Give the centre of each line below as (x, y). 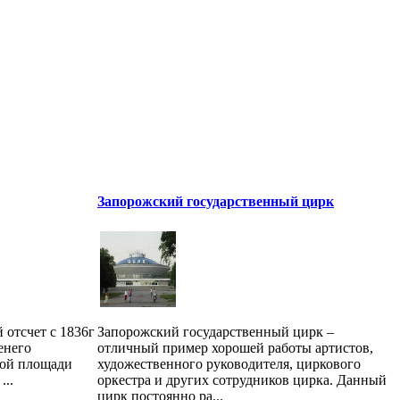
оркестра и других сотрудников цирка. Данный (242, 379)
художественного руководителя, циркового (229, 363)
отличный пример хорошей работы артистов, (235, 347)
